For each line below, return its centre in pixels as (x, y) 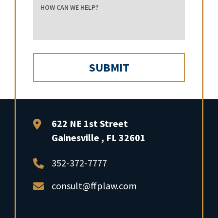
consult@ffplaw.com (94, 186)
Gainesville (76, 138)
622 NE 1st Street (90, 124)
